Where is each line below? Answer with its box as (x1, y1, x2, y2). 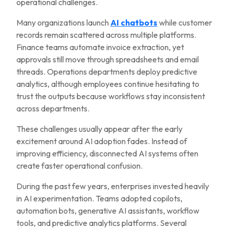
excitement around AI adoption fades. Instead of (16, 136, 187, 146)
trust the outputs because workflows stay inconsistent (16, 91, 205, 101)
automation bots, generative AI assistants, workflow (16, 205, 199, 216)
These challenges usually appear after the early (16, 124, 182, 134)
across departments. (16, 103, 89, 113)
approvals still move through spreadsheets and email (16, 54, 199, 64)
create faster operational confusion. (16, 161, 143, 171)
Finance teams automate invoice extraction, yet (16, 42, 184, 52)
